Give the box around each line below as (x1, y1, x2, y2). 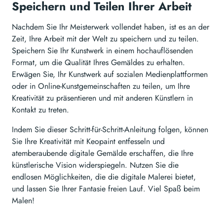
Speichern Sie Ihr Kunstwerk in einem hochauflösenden (12, 45, 193, 57)
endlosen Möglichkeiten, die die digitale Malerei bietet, (12, 171, 196, 183)
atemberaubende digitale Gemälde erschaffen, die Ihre (12, 147, 193, 159)
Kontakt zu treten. (12, 104, 69, 116)
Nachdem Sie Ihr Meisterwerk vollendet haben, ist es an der (12, 21, 209, 33)
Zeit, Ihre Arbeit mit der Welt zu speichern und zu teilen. (12, 33, 199, 45)
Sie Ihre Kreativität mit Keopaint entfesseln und (12, 136, 165, 147)
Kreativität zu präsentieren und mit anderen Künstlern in (12, 92, 193, 104)
